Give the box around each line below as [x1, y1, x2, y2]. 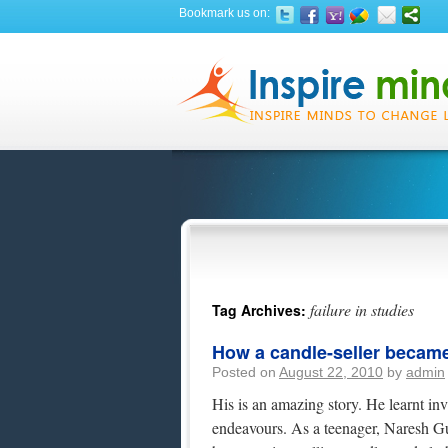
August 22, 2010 [279, 364, 383, 380]
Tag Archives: [212, 300, 310, 320]
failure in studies [310, 299, 414, 320]
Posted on [212, 364, 276, 380]
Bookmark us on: [178, 6, 270, 20]
